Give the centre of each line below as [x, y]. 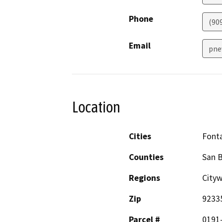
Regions [144, 178]
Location [96, 107]
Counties [146, 157]
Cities [140, 136]
